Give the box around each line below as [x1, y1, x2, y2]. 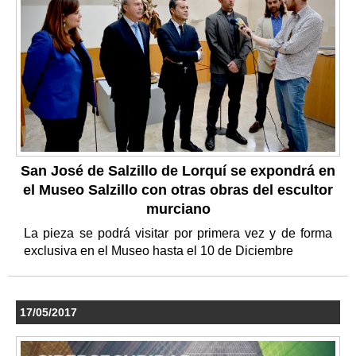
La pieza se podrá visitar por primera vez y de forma [24, 226, 332, 241]
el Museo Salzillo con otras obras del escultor [23, 182, 333, 199]
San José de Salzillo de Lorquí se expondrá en [21, 163, 335, 180]
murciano [145, 201, 211, 218]
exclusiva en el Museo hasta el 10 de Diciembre [24, 244, 296, 258]
